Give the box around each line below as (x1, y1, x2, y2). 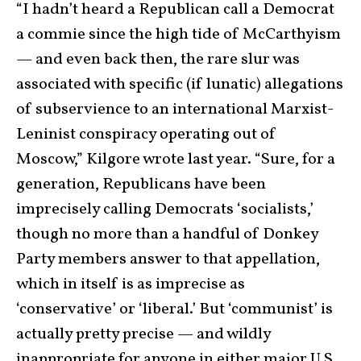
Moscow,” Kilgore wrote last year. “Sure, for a (16, 147, 335, 171)
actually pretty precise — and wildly (16, 322, 271, 346)
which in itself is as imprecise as (16, 272, 245, 296)
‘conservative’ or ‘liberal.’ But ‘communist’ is (16, 297, 333, 321)
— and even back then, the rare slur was (16, 48, 300, 71)
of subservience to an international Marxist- (16, 98, 334, 121)
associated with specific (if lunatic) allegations (16, 73, 343, 96)
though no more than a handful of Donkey (16, 222, 318, 246)
